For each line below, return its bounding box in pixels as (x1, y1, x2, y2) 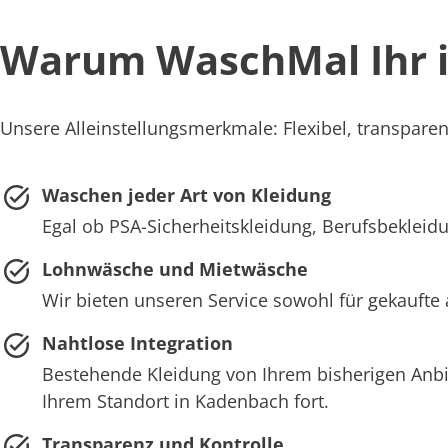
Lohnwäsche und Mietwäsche (41, 256, 308, 281)
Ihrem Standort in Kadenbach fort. (41, 388, 329, 413)
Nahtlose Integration (41, 330, 233, 355)
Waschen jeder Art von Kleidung (41, 182, 331, 207)
